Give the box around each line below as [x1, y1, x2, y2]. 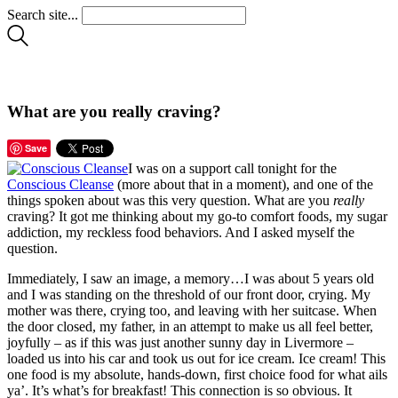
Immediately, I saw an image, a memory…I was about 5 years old [7, 271, 374, 287]
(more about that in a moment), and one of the [114, 177, 373, 193]
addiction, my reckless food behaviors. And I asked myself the [7, 225, 354, 241]
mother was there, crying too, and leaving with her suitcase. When [7, 303, 377, 319]
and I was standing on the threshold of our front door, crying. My [7, 287, 370, 303]
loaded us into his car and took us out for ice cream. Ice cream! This [7, 351, 386, 367]
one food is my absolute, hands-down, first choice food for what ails [7, 367, 387, 383]
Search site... [7, 7, 78, 22]
